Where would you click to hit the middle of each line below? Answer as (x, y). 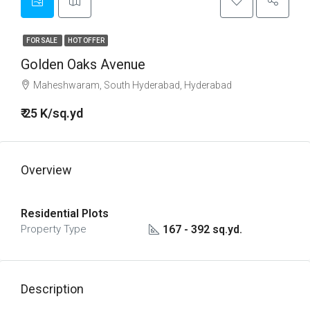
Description (52, 289)
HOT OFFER (86, 40)
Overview (46, 170)
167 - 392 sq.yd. (202, 229)
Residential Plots (65, 213)
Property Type (54, 229)
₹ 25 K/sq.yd (52, 113)
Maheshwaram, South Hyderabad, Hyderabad (133, 85)
